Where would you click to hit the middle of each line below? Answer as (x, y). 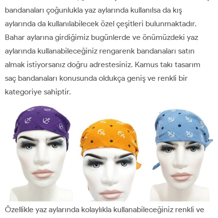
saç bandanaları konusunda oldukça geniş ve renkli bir (96, 78)
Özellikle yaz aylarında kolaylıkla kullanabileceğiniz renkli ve (105, 209)
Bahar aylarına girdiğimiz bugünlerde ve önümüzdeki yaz (101, 37)
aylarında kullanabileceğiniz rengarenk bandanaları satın (100, 51)
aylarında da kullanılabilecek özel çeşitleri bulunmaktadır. (101, 23)
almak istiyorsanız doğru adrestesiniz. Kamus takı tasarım (103, 64)
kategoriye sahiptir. (38, 91)
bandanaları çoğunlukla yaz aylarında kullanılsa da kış (93, 10)
